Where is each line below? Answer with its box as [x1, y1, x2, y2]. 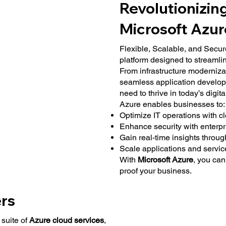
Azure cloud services [29, 215, 104, 225]
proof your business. [119, 165, 192, 176]
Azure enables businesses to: [119, 99, 225, 109]
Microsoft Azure [137, 154, 193, 164]
